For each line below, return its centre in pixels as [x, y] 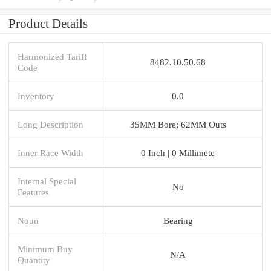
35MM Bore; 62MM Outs [178, 124]
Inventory [36, 96]
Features [33, 192]
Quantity [34, 260]
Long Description [51, 124]
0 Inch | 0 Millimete [178, 152]
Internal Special [47, 181]
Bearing [178, 220]
